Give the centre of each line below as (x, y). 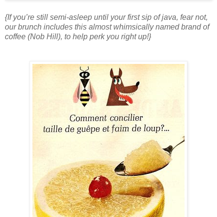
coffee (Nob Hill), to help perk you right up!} (78, 36)
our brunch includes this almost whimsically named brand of (107, 27)
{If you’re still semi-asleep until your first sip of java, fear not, (106, 17)
